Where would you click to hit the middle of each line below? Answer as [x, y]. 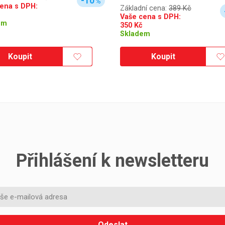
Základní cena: [144, 9]
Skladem [135, 34]
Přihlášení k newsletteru [113, 161]
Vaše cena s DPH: [150, 17]
